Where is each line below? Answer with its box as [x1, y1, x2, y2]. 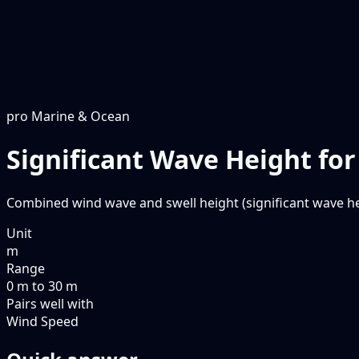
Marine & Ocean [31, 107, 130, 125]
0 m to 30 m [6, 276, 78, 295]
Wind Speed [6, 312, 79, 330]
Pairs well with [6, 294, 94, 313]
